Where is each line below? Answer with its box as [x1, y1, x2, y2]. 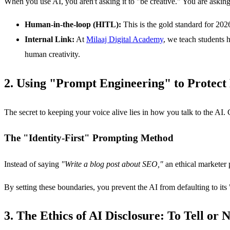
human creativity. [25, 50, 80, 59]
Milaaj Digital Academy [86, 35, 163, 44]
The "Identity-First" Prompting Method [4, 132, 174, 143]
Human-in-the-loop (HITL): [25, 20, 121, 29]
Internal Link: [25, 35, 74, 44]
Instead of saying [4, 159, 61, 168]
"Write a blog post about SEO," [61, 159, 163, 168]
